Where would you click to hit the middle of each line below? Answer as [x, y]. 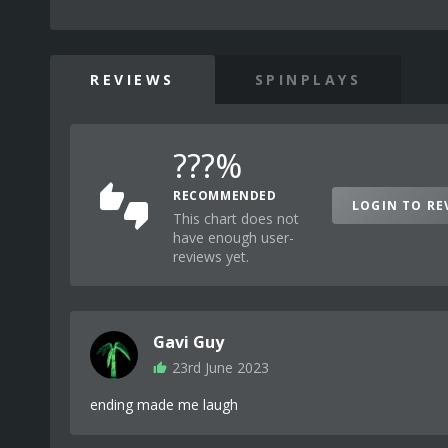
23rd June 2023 [220, 367]
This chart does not [236, 218]
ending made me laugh [164, 404]
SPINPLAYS [307, 79]
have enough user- [233, 237]
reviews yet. [211, 256]
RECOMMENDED [225, 195]
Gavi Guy [188, 342]
